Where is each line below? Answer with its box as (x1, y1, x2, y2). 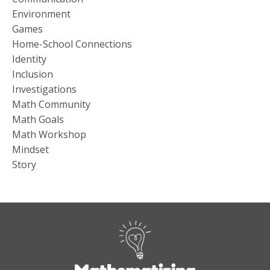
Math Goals (12, 112, 64, 126)
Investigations (12, 82, 77, 96)
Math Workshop (12, 127, 86, 141)
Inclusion (12, 67, 53, 81)
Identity (12, 52, 46, 66)
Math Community (12, 97, 90, 111)
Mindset (12, 142, 49, 156)
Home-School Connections (12, 37, 132, 51)
